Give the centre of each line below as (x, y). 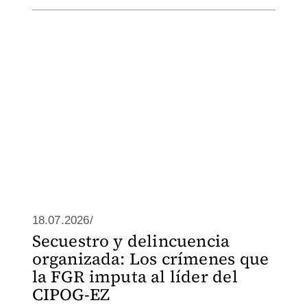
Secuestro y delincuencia (131, 241)
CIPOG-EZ (71, 294)
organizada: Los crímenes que (150, 259)
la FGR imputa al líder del (135, 277)
